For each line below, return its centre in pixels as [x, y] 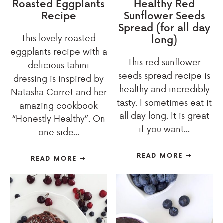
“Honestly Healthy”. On [58, 119]
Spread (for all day [165, 27]
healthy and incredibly [164, 89]
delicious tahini [59, 65]
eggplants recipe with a [58, 52]
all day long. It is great [165, 116]
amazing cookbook [59, 105]
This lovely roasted [59, 38]
